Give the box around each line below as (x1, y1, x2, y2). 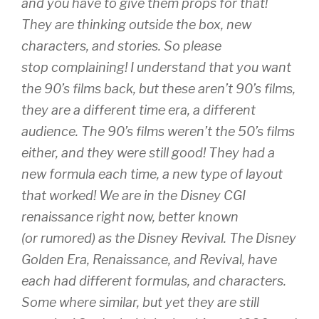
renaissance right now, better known (21, 209, 239, 225)
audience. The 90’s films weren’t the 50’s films (21, 124, 295, 140)
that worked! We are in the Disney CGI (21, 188, 246, 204)
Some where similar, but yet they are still (21, 295, 259, 310)
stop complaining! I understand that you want (21, 60, 291, 75)
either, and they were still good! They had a (21, 145, 275, 161)
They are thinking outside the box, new (21, 17, 251, 33)
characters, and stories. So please (21, 38, 221, 54)
